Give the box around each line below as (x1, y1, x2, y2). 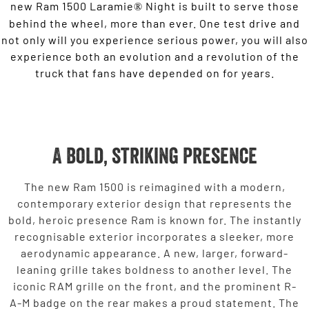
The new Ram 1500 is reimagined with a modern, (23, 179, 286, 193)
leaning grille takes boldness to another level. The (17, 262, 292, 276)
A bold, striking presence (52, 141, 257, 169)
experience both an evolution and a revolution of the (10, 49, 299, 63)
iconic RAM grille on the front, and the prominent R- (12, 279, 297, 292)
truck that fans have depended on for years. (34, 66, 275, 79)
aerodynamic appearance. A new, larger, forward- (21, 246, 288, 259)
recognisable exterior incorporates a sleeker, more (14, 229, 295, 243)
